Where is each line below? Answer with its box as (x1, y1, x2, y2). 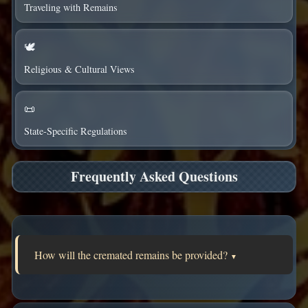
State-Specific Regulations (23, 124, 127, 137)
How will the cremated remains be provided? (34, 247, 230, 262)
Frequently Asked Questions (70, 166, 238, 187)
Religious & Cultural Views (23, 62, 135, 76)
